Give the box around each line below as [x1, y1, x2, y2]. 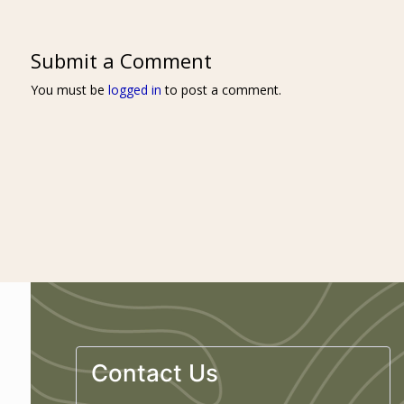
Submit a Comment [30, 47, 212, 74]
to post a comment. [161, 81, 281, 98]
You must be [30, 81, 108, 98]
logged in [107, 81, 161, 98]
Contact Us [90, 358, 218, 387]
